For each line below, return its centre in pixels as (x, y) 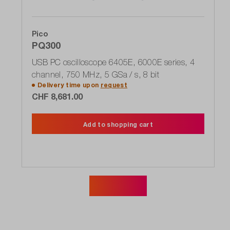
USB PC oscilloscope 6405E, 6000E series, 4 (113, 62)
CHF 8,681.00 (57, 97)
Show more (118, 186)
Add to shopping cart (118, 125)
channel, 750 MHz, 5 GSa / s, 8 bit (96, 75)
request (114, 85)
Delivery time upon (69, 85)
